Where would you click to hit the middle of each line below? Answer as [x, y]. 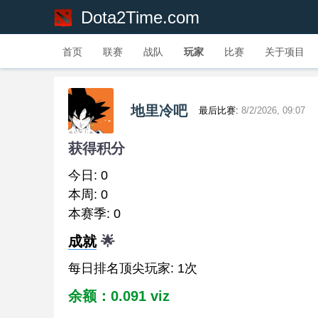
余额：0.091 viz [119, 296]
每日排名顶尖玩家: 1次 [133, 268]
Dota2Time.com [140, 18]
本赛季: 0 [94, 214]
